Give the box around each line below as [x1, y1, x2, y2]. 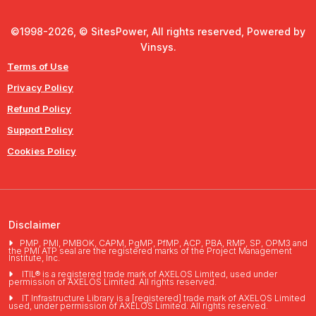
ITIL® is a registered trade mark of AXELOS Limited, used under [20, 269, 277, 280]
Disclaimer [8, 219, 60, 231]
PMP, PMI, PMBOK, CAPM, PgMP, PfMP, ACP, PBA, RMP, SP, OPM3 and [20, 238, 308, 249]
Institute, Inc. [8, 253, 60, 264]
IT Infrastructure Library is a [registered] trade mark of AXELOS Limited [20, 293, 305, 304]
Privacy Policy [7, 82, 73, 94]
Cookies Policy [7, 145, 76, 157]
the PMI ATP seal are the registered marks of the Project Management [8, 245, 292, 257]
